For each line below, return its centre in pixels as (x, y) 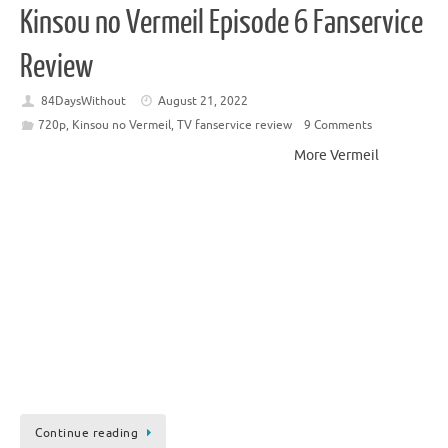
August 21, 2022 (203, 100)
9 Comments (337, 124)
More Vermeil (336, 155)
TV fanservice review (234, 124)
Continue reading (86, 432)
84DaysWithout (83, 100)
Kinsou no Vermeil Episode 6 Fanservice (221, 22)
